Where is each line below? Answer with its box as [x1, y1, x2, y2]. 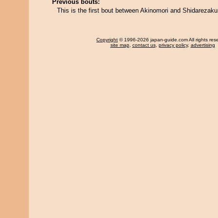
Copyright [96, 37, 118, 42]
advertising [190, 42, 215, 48]
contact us [132, 42, 156, 48]
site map [110, 42, 129, 48]
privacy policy [158, 42, 188, 48]
